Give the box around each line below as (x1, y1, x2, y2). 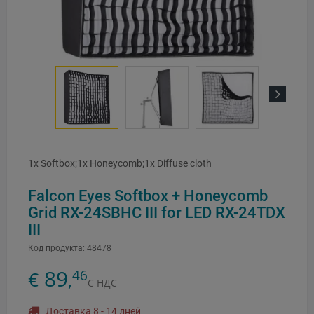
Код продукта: (28, 243, 85, 254)
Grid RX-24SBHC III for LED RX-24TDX (28, 203, 285, 222)
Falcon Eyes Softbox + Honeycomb (28, 186, 268, 205)
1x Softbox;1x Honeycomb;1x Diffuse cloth (28, 158, 212, 170)
